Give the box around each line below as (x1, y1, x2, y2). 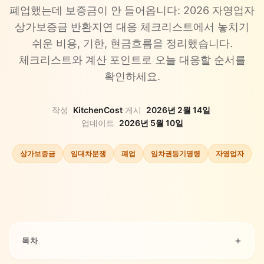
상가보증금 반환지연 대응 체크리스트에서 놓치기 (15, 21, 249, 33)
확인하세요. (104, 70, 160, 82)
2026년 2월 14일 (146, 105, 210, 115)
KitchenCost (72, 105, 123, 115)
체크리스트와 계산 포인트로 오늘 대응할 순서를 (18, 54, 246, 66)
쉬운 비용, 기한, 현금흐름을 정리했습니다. (31, 37, 233, 49)
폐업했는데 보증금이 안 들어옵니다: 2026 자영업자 (9, 4, 255, 16)
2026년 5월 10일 (118, 118, 183, 128)
